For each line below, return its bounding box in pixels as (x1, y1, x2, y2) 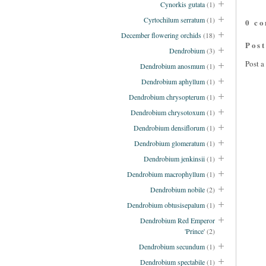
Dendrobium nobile (150, 185, 205, 195)
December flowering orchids (121, 30, 201, 40)
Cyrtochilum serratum (144, 15, 205, 25)
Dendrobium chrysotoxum (131, 107, 205, 118)
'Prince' (185, 226, 205, 236)
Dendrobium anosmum (140, 61, 205, 71)
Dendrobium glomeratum (134, 138, 205, 148)
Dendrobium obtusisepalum (127, 200, 205, 210)
